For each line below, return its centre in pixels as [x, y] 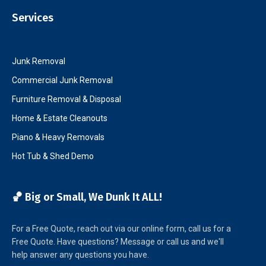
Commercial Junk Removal [62, 80]
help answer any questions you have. [80, 254]
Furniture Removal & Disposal [66, 99]
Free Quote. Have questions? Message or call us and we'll [118, 241]
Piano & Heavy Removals [58, 137]
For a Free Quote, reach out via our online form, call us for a [121, 228]
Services [33, 18]
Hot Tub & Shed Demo [53, 156]
